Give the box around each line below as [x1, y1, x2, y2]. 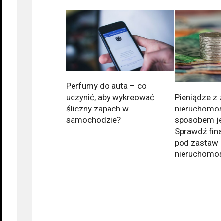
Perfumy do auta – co [66, 81, 147, 91]
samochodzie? [66, 115, 121, 125]
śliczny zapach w [66, 104, 129, 114]
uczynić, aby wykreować [66, 92, 154, 103]
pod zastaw [174, 137, 218, 147]
